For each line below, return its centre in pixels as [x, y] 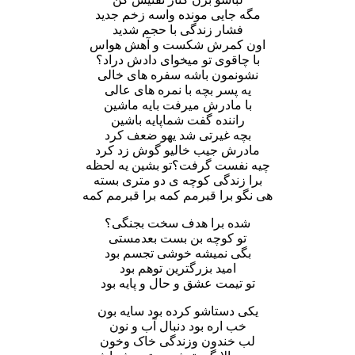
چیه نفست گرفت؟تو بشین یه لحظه [177, 165]
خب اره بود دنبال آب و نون [177, 326]
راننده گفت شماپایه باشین [177, 120]
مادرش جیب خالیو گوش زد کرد [177, 150]
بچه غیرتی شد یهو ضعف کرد [177, 135]
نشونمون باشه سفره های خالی [177, 74]
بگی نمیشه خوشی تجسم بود [177, 253]
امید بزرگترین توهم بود [177, 268]
